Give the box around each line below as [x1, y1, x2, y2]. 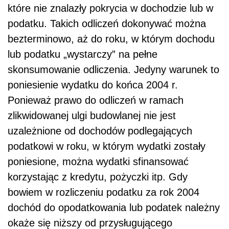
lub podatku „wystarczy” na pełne [8, 49, 157, 60]
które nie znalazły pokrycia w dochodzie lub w [8, 3, 213, 14]
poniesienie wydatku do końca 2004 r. [8, 79, 178, 91]
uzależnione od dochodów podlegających [8, 125, 192, 137]
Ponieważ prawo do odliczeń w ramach [8, 95, 184, 106]
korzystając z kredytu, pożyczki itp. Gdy [8, 171, 188, 183]
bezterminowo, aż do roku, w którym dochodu [8, 33, 215, 45]
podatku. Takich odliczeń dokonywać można [8, 18, 206, 30]
